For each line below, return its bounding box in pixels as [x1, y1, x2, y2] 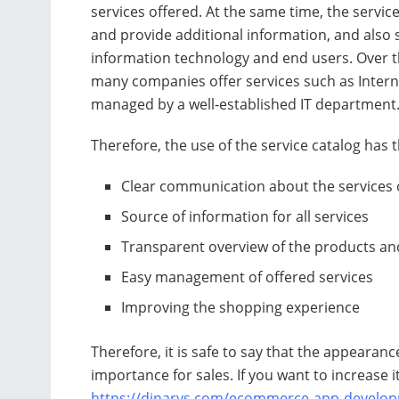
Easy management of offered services [121, 267, 374, 288]
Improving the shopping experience [121, 297, 361, 318]
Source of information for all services [121, 207, 370, 227]
